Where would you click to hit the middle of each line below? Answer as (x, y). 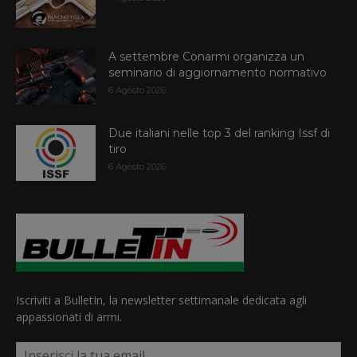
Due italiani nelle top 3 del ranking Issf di (219, 133)
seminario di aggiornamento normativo (218, 73)
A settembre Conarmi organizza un (206, 57)
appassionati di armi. (69, 316)
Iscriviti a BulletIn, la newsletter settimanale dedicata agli (161, 300)
